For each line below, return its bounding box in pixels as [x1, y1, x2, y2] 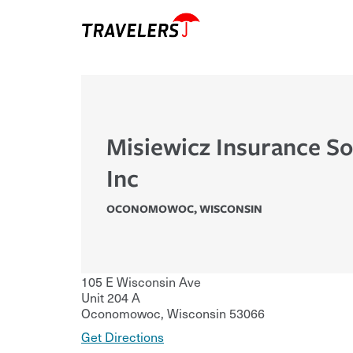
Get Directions [81, 327, 164, 347]
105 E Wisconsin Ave [81, 272, 201, 292]
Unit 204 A [81, 288, 140, 307]
